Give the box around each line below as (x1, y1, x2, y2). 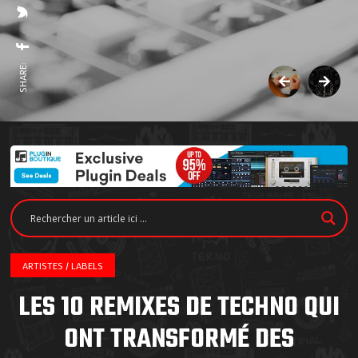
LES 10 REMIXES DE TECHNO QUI (18, 287, 340, 330)
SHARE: (16, 62, 29, 93)
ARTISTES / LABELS (22, 259, 104, 272)
